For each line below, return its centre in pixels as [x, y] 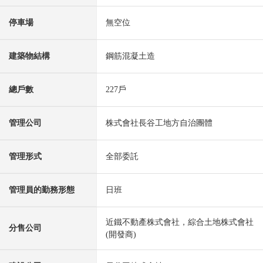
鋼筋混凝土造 [130, 56]
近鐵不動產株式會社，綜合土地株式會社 [180, 222]
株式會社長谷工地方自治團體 [159, 123]
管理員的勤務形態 [42, 190]
